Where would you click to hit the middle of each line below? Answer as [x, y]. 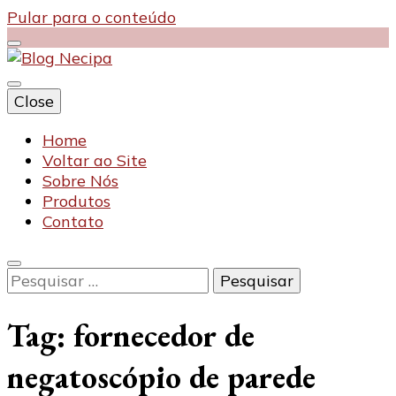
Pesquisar [43, 277]
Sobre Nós [80, 181]
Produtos [76, 201]
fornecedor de [164, 336]
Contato [73, 221]
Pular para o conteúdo [91, 17]
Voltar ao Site [95, 160]
